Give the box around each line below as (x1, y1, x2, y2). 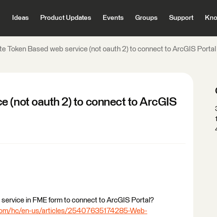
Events (102, 15, 124, 21)
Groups (135, 15, 157, 21)
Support (169, 15, 193, 21)
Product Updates (40, 15, 91, 21)
